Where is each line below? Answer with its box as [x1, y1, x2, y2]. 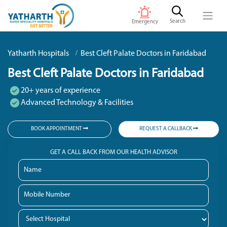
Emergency [131, 19, 158, 25]
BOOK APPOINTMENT [30, 126, 83, 132]
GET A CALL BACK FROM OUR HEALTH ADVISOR [50, 149, 177, 156]
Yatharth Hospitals [8, 50, 69, 58]
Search [169, 19, 185, 25]
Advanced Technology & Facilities [19, 99, 133, 107]
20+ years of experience [19, 87, 100, 95]
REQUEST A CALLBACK [139, 126, 193, 132]
